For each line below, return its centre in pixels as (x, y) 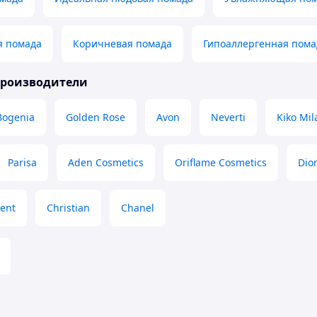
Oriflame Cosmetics (221, 163)
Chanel (138, 208)
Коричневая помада (122, 44)
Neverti (228, 117)
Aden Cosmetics (106, 163)
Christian (68, 208)
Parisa (22, 163)
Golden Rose (96, 117)
